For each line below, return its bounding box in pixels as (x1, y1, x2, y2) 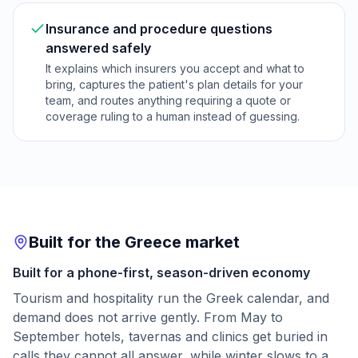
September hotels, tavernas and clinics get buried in (13, 328, 328, 344)
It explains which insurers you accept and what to (46, 62, 304, 75)
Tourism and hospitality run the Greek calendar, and (13, 290, 329, 306)
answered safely (46, 40, 151, 56)
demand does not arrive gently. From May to (13, 309, 283, 325)
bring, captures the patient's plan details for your (46, 78, 303, 91)
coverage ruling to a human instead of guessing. (46, 109, 300, 123)
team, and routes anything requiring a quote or (46, 93, 291, 107)
